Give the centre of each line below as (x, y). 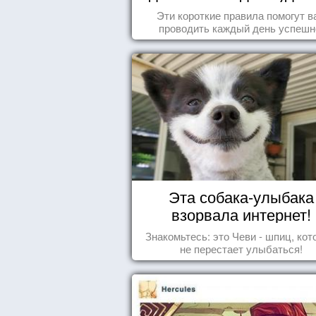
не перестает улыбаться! (241, 248)
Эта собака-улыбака (241, 196)
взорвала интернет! (241, 214)
